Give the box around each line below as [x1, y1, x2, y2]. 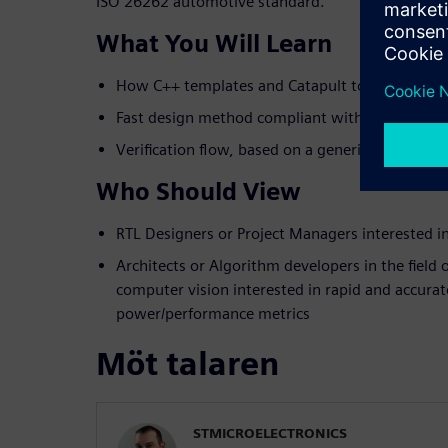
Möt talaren [96, 344, 279, 384]
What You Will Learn [96, 29, 332, 59]
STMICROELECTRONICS [193, 425, 347, 442]
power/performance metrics [116, 304, 310, 324]
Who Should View [96, 177, 301, 207]
